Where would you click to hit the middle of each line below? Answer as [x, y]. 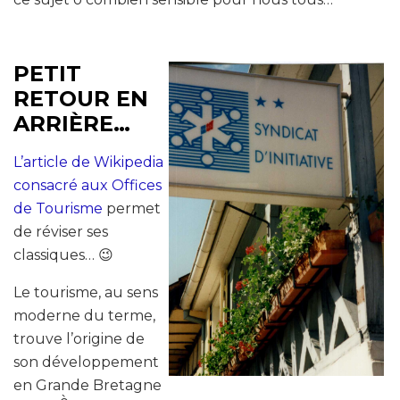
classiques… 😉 [63, 254]
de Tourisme [58, 208]
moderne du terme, [84, 315]
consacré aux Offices [87, 185]
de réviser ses [61, 231]
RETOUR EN [81, 98]
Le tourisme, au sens [86, 292]
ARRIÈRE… [72, 123]
